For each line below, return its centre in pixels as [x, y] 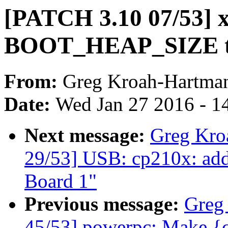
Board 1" [61, 181]
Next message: [87, 135]
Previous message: [104, 204]
